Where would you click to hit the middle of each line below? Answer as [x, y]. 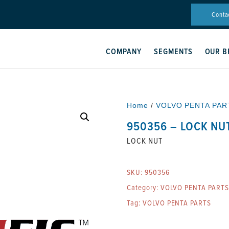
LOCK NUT [145, 141]
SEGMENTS [173, 51]
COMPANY [124, 51]
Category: [144, 187]
